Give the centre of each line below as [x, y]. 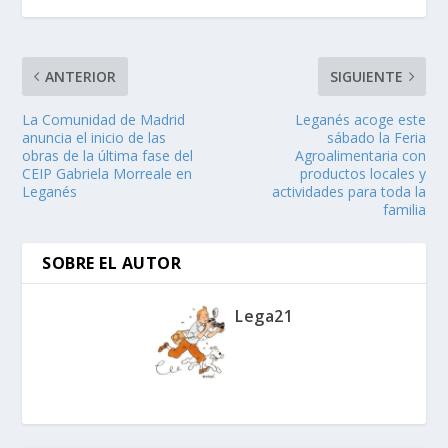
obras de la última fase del [108, 155]
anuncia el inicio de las [94, 137]
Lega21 [264, 315]
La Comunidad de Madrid [104, 119]
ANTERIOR [81, 76]
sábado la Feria [376, 137]
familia [404, 209]
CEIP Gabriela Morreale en [107, 173]
